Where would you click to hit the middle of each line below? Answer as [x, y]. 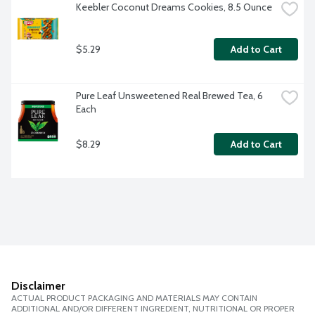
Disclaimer [38, 286]
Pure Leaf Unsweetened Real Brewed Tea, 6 [169, 96]
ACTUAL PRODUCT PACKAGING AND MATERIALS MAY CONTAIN [134, 298]
